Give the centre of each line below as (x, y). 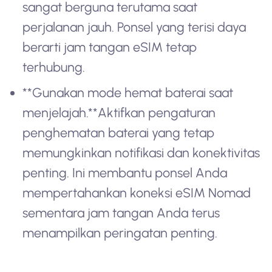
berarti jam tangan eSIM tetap (110, 47)
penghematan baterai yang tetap (119, 133)
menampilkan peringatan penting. (120, 233)
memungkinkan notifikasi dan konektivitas (141, 153)
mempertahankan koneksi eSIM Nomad (137, 193)
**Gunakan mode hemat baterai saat (128, 93)
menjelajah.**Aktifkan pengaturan (119, 113)
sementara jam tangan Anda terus (121, 213)
